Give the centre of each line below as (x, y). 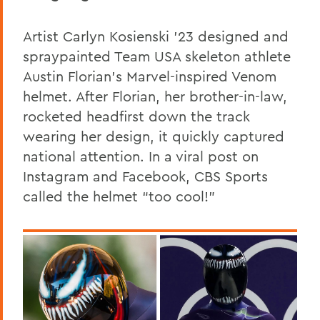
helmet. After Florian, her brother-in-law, (155, 96)
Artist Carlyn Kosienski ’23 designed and (156, 36)
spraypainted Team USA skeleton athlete (157, 56)
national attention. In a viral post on (141, 156)
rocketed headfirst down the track (136, 116)
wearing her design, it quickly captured (154, 136)
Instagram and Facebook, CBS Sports (145, 176)
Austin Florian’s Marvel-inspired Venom (150, 76)
